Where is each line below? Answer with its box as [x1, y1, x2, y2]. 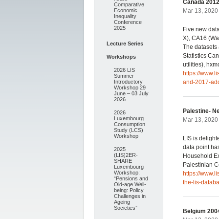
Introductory [114, 79, 143, 85]
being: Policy [114, 187, 144, 193]
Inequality [114, 13, 136, 19]
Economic [114, 7, 137, 13]
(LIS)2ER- [114, 152, 138, 158]
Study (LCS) [114, 127, 143, 133]
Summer [114, 73, 134, 79]
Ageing [114, 199, 130, 205]
